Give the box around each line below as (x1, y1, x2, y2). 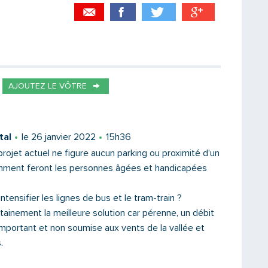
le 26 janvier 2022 (22, 132, 96, 142)
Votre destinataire (86, 61, 166, 71)
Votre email (86, 122, 137, 132)
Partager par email (86, 39, 170, 48)
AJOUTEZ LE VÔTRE (8, 82, 87, 90)
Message (86, 183, 126, 193)
